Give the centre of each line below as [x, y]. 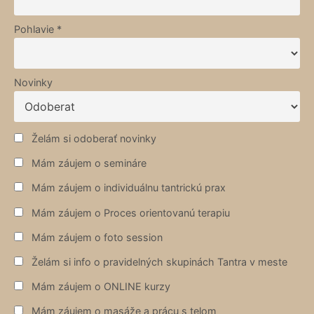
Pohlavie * [38, 29]
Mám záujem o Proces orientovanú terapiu [129, 212]
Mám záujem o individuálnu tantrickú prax [127, 188]
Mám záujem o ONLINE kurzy [100, 287]
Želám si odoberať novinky [93, 138]
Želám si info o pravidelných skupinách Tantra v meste [158, 261]
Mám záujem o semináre [88, 163]
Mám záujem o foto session [96, 237]
